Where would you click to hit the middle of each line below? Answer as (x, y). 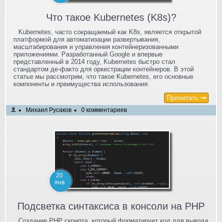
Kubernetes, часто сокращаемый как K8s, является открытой (110, 32)
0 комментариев (104, 110)
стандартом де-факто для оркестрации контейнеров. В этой (104, 69)
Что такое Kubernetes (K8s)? (111, 18)
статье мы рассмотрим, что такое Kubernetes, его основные (103, 77)
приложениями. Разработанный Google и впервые (88, 55)
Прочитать (183, 98)
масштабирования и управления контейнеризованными (96, 47)
